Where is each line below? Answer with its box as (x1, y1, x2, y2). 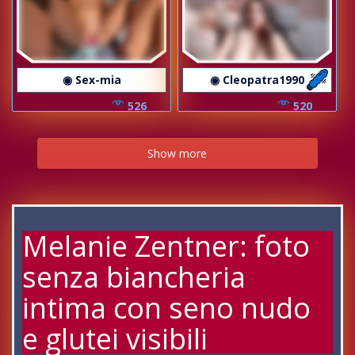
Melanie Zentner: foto (22, 226, 310, 265)
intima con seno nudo (22, 288, 311, 327)
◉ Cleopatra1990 (210, 71, 304, 87)
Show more (147, 145, 208, 161)
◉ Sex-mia (62, 71, 121, 87)
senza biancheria (22, 257, 246, 296)
